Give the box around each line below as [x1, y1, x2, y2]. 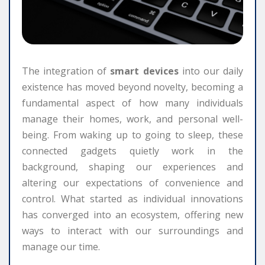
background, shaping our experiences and [22, 160, 243, 173]
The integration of [22, 64, 111, 77]
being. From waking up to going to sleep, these [22, 128, 243, 141]
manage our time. [22, 240, 100, 253]
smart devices [110, 64, 179, 77]
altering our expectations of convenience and [22, 176, 243, 189]
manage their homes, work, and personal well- [22, 112, 243, 125]
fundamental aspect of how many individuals [22, 96, 243, 109]
